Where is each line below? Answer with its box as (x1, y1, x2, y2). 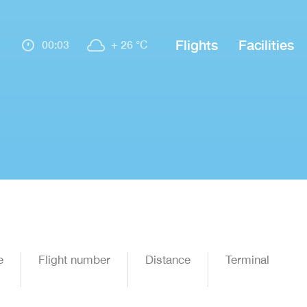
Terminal (225, 253, 269, 267)
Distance (145, 253, 191, 267)
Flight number (38, 253, 110, 267)
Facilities (238, 36, 294, 53)
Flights (175, 36, 218, 53)
